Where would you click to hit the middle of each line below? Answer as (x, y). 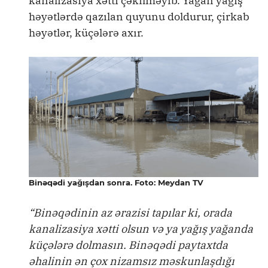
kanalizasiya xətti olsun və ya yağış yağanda (141, 229)
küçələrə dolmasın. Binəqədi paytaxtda (128, 245)
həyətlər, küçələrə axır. (86, 33)
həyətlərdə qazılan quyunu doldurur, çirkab (139, 16)
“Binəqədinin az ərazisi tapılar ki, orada (130, 212)
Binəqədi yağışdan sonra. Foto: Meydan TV (116, 182)
